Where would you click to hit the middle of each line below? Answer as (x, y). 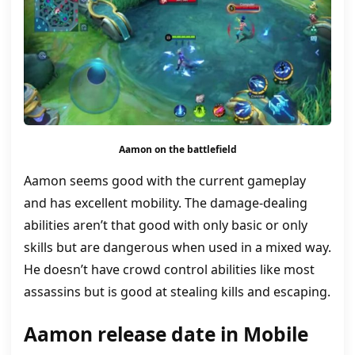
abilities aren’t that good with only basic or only (166, 225)
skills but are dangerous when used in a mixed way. (177, 248)
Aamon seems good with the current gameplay (165, 181)
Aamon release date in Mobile (166, 334)
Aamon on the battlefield (177, 150)
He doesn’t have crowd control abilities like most (169, 270)
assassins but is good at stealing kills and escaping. (177, 292)
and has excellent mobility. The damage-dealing (166, 203)
